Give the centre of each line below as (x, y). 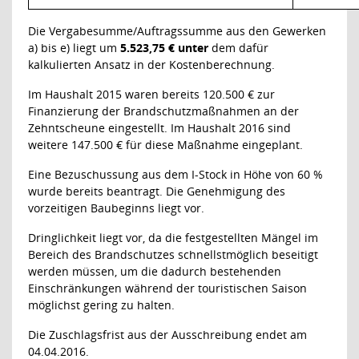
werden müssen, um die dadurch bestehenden (155, 271)
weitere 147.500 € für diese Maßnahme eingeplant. (165, 145)
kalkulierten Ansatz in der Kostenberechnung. (151, 65)
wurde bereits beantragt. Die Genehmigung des (157, 191)
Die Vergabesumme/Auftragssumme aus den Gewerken (177, 31)
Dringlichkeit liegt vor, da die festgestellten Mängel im (173, 238)
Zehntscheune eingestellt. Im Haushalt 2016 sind (159, 128)
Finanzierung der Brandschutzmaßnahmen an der (163, 111)
